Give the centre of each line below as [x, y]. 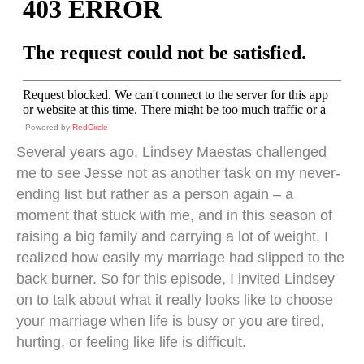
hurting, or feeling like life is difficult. [131, 342]
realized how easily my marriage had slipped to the [180, 258]
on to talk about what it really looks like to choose [175, 300]
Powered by [49, 127]
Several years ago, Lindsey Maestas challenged [171, 152]
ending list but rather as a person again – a [155, 194]
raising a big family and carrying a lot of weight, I [172, 236]
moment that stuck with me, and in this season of [174, 215]
